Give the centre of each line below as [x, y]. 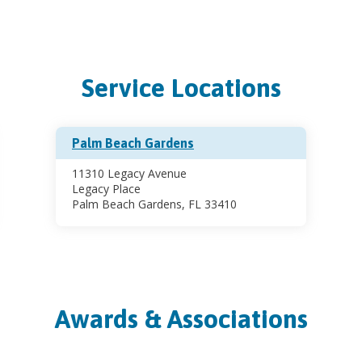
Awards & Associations [181, 318]
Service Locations [181, 87]
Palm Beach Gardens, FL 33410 [154, 204]
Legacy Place [106, 188]
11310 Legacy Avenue [129, 173]
